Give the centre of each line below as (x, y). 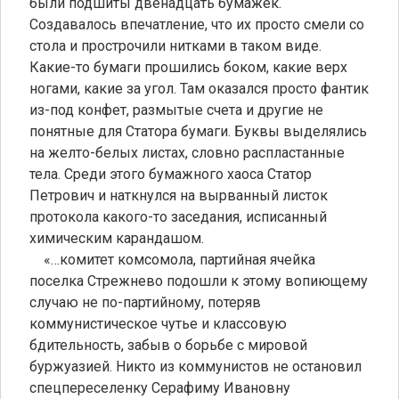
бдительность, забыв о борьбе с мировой (168, 345)
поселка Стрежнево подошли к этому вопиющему (199, 281)
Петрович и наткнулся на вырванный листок (179, 195)
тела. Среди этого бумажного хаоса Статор (171, 174)
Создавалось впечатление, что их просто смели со (197, 24)
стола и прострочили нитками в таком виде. (175, 45)
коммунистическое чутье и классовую (158, 323)
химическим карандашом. (117, 238)
